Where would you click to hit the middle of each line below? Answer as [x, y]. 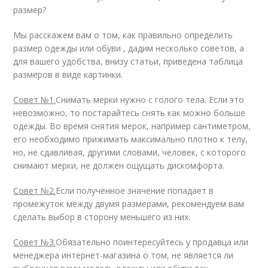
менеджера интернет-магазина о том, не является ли [124, 255]
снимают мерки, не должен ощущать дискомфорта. [119, 165]
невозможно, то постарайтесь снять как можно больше [130, 113]
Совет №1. [35, 100]
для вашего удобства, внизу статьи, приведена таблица [128, 61]
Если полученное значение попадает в [135, 191]
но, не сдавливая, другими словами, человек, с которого [130, 152]
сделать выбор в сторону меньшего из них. [102, 217]
